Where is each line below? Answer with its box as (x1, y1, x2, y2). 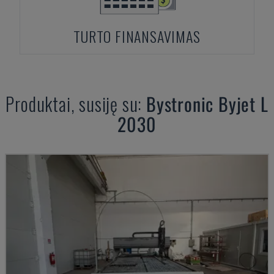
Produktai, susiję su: (6, 90, 146, 117)
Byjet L (218, 90, 268, 117)
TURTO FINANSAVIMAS (73, 25, 201, 47)
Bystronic (146, 90, 214, 117)
